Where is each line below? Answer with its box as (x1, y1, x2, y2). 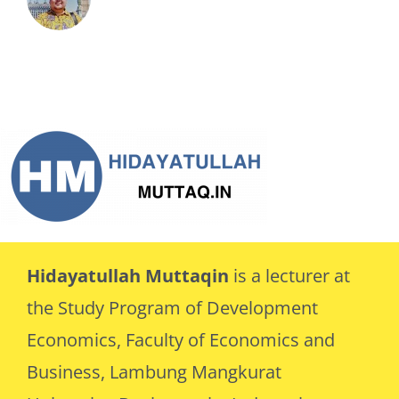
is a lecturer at (232, 263, 350, 288)
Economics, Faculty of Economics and (26, 327, 335, 352)
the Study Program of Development (26, 295, 318, 320)
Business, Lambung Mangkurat (26, 359, 281, 384)
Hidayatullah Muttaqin (26, 263, 233, 288)
